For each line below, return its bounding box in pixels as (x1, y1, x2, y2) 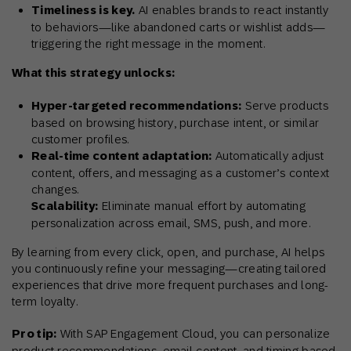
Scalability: (31, 199, 99, 214)
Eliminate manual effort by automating (98, 199, 306, 213)
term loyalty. (12, 295, 78, 309)
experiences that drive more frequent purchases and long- (12, 278, 329, 292)
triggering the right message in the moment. (31, 37, 265, 51)
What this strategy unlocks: (12, 66, 175, 81)
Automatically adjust (212, 149, 324, 163)
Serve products (241, 99, 328, 113)
